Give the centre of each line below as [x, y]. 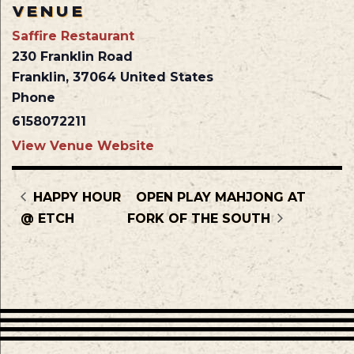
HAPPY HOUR [75, 197]
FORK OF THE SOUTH [200, 218]
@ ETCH [48, 218]
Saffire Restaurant [73, 36]
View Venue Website [83, 146]
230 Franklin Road [72, 57]
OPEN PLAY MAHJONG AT [220, 197]
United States [167, 77]
